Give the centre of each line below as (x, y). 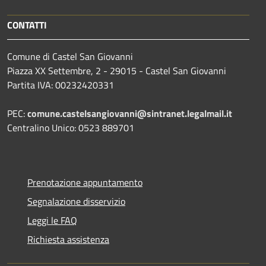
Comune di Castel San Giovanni (70, 56)
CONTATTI (27, 25)
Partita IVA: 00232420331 (61, 85)
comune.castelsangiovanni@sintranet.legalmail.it (130, 113)
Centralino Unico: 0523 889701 (71, 127)
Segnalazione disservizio (76, 201)
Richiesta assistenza (68, 239)
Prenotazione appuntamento (85, 182)
